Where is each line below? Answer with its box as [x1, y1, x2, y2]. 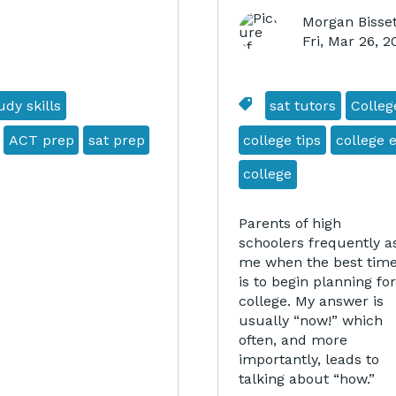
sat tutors [270, 96, 337, 114]
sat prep [88, 131, 145, 148]
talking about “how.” [238, 369, 375, 387]
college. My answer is [238, 292, 384, 309]
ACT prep [8, 131, 74, 148]
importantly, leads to [238, 350, 379, 368]
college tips [243, 131, 322, 148]
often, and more [238, 331, 347, 348]
